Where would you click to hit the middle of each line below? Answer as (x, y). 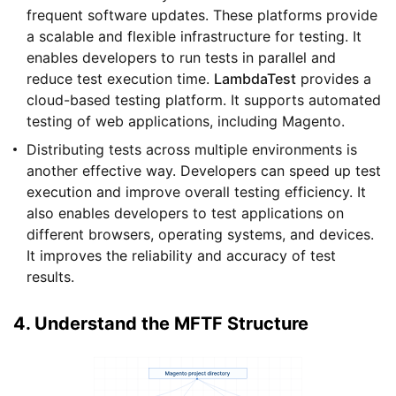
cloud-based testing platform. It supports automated (204, 99)
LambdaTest (255, 78)
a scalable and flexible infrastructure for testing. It (194, 36)
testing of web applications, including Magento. (186, 121)
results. (50, 276)
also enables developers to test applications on (185, 213)
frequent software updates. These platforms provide (202, 15)
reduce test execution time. (120, 78)
